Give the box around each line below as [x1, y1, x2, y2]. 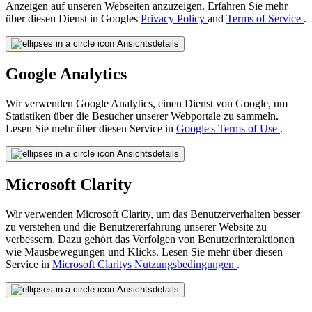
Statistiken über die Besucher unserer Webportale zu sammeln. [6, 110, 279, 123]
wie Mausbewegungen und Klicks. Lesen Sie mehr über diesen [6, 246, 283, 258]
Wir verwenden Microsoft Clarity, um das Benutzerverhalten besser [6, 208, 300, 221]
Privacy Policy [141, 12, 208, 24]
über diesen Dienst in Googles [6, 12, 141, 24]
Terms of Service [226, 12, 304, 24]
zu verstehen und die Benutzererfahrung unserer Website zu [6, 221, 267, 233]
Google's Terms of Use [176, 123, 280, 135]
